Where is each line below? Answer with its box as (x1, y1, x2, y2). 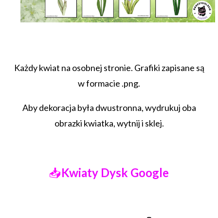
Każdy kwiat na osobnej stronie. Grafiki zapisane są (14, 62, 204, 73)
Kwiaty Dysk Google (61, 165, 169, 180)
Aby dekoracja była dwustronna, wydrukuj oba (22, 102, 196, 113)
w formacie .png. (78, 77, 140, 89)
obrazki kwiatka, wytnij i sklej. (54, 117, 164, 128)
